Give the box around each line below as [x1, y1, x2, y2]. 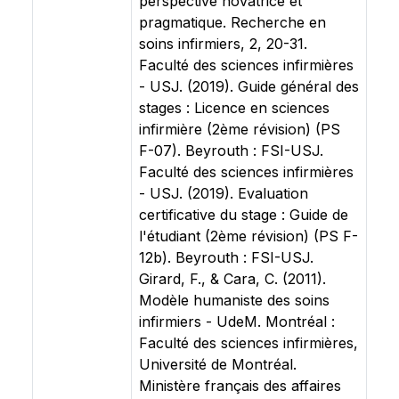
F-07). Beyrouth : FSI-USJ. [139, 142, 323, 159]
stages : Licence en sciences [139, 99, 330, 117]
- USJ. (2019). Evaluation [139, 184, 308, 202]
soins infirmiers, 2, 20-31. [139, 35, 307, 53]
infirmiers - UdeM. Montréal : [139, 313, 335, 330]
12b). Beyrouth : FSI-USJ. [139, 248, 313, 266]
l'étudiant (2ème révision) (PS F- [139, 227, 358, 245]
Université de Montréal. [139, 355, 297, 373]
